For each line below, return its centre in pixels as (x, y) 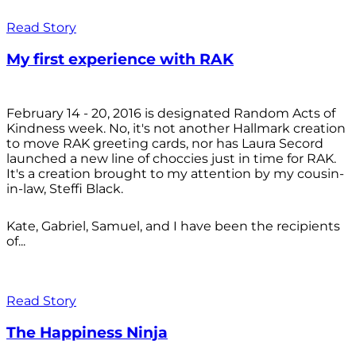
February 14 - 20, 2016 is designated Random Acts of (171, 113)
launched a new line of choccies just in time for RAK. (171, 158)
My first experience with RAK (120, 60)
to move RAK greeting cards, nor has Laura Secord (165, 143)
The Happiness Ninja (87, 332)
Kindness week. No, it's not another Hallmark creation (176, 128)
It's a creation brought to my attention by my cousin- (175, 173)
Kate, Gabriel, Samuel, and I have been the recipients (173, 226)
